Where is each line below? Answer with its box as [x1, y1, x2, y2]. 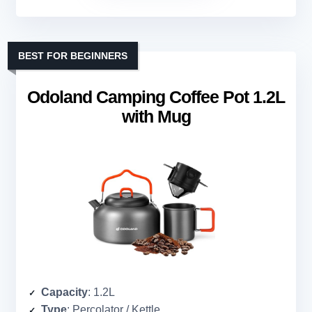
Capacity [41, 286, 88, 299]
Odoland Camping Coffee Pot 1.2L [27, 87, 285, 107]
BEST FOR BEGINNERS [18, 50, 127, 62]
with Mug [121, 107, 191, 127]
